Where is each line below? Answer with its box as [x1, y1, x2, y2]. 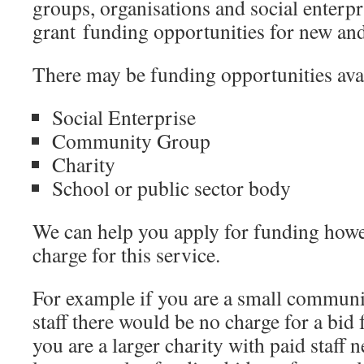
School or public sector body [52, 174, 291, 201]
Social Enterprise [52, 103, 196, 131]
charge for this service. [32, 240, 220, 268]
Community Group [52, 127, 210, 154]
